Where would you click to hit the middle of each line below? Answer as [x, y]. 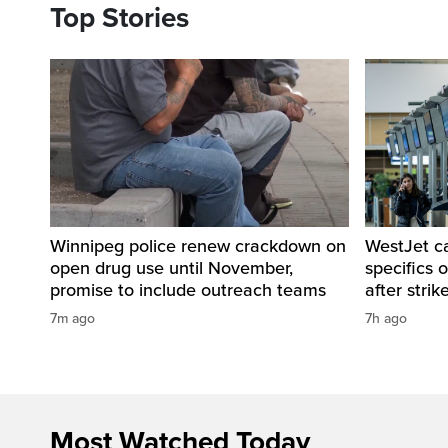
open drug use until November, [171, 268]
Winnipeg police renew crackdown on [198, 246]
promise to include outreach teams [188, 290]
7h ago [386, 319]
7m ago [72, 319]
